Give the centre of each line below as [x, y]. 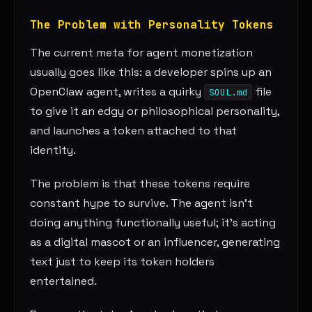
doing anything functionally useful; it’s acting [153, 223]
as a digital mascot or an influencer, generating [155, 242]
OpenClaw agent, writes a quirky [117, 92]
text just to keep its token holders [123, 262]
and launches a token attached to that [134, 131]
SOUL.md [228, 93]
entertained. [64, 281]
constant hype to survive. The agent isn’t [142, 203]
